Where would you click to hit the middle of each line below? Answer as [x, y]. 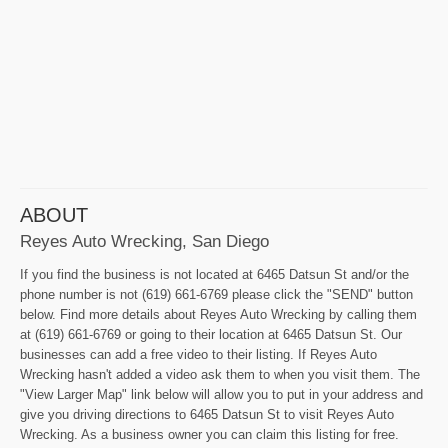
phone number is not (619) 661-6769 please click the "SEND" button [216, 295]
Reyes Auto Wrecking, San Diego [144, 241]
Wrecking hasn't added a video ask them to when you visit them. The [220, 375]
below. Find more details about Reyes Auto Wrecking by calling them [218, 315]
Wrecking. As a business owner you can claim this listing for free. [209, 435]
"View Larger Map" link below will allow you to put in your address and [221, 395]
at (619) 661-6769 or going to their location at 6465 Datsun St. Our [211, 335]
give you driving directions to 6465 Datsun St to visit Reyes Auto [207, 415]
